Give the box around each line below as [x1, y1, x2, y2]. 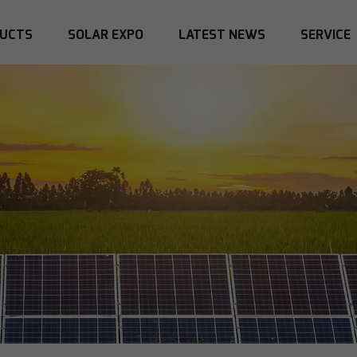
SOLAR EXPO [68, 25, 144, 43]
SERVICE [300, 25, 351, 43]
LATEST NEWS [178, 25, 266, 43]
